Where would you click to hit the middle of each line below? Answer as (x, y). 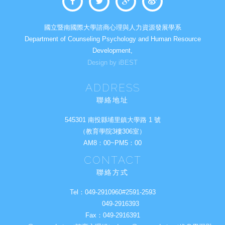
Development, (113, 50)
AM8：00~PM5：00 (113, 143)
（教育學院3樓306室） (113, 131)
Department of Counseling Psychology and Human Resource (113, 39)
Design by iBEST (113, 63)
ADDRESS (113, 88)
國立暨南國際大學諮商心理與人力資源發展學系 (113, 27)
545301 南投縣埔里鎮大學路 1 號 (113, 120)
